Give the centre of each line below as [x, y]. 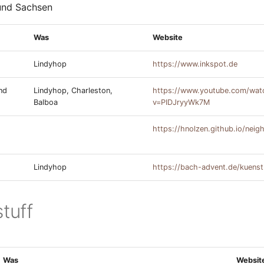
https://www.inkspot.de [195, 64]
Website [168, 37]
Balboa [46, 102]
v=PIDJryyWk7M [181, 102]
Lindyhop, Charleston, [73, 90]
